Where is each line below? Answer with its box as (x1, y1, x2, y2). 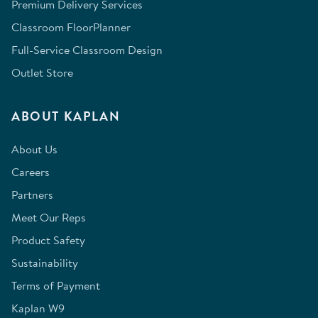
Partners (11, 187, 53, 203)
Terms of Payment (11, 278, 100, 294)
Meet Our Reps (11, 209, 86, 226)
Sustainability (11, 255, 78, 271)
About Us (11, 141, 57, 158)
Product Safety (11, 232, 85, 248)
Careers (11, 164, 50, 180)
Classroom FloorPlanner (11, 19, 131, 35)
